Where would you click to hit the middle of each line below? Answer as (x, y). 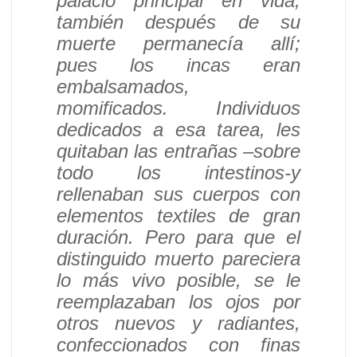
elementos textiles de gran (178, 216)
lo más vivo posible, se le (178, 280)
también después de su (178, 22)
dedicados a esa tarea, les (178, 129)
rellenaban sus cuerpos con (178, 194)
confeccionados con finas (178, 345)
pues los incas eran (178, 65)
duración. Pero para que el (178, 237)
